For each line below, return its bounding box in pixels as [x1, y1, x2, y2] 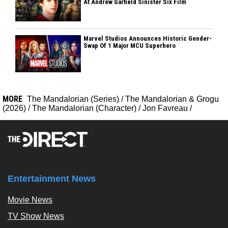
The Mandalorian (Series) [27, 94, 119, 103]
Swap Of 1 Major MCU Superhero [83, 41, 176, 49]
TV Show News [8, 211, 64, 220]
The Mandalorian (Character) [32, 103, 136, 112]
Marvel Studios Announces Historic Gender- [83, 34, 212, 42]
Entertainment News [8, 173, 96, 184]
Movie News [8, 195, 52, 204]
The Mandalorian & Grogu [125, 94, 219, 103]
